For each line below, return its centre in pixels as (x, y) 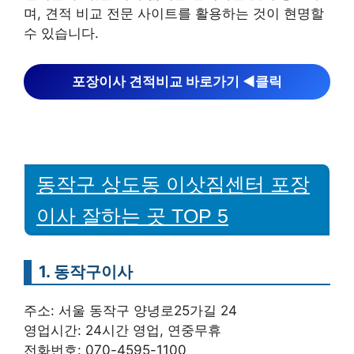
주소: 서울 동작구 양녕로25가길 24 (130, 310)
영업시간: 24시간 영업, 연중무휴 (122, 330)
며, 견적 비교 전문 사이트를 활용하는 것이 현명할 (174, 13)
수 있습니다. (61, 33)
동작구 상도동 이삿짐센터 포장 (173, 184)
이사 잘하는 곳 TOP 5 (132, 215)
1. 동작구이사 (86, 271)
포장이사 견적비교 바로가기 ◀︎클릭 (177, 81)
